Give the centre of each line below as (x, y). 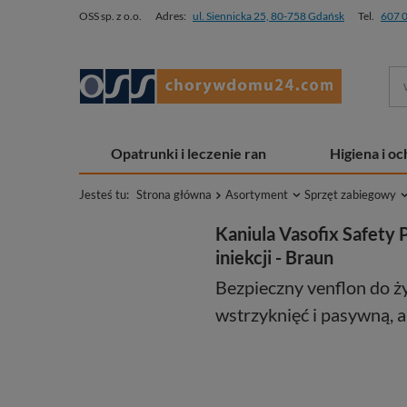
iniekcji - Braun (274, 257)
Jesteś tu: (105, 194)
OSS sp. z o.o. (110, 16)
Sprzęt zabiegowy (350, 194)
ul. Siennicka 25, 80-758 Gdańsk (268, 16)
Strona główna (174, 194)
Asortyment (257, 194)
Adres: (171, 16)
